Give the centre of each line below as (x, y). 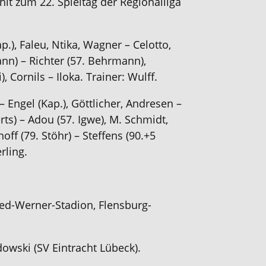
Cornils (29, 77)
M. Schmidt (137, 119)
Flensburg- (125, 205)
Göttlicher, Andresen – (126, 103)
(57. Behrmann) (104, 61)
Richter (47, 61)
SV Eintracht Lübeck (86, 248)
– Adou (37, 119)
